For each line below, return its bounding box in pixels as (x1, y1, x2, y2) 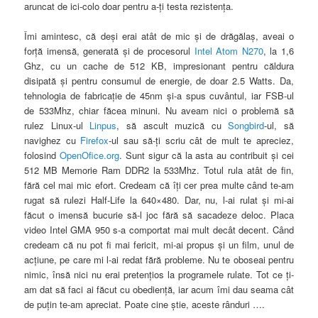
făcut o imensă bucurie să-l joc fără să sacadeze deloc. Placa (24, 208, 294, 222)
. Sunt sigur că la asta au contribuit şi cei (119, 148, 294, 163)
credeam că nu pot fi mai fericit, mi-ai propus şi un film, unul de (24, 238, 294, 252)
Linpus (89, 119, 117, 133)
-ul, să (264, 119, 294, 133)
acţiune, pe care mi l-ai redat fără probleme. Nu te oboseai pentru (24, 253, 294, 267)
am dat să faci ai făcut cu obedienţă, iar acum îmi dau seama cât (24, 283, 294, 297)
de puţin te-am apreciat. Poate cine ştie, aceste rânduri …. (24, 297, 265, 312)
